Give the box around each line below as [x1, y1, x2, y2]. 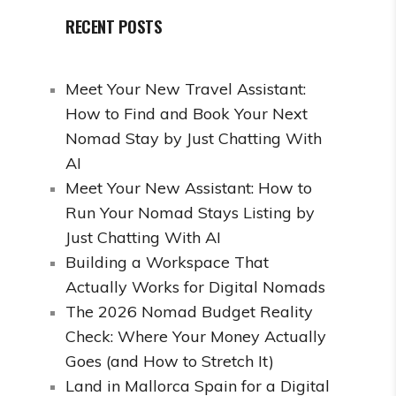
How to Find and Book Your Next [65, 103, 308, 125]
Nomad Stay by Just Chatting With [65, 128, 322, 149]
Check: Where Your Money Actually [65, 326, 326, 347]
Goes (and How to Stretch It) [65, 351, 274, 372]
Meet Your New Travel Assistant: [65, 79, 306, 100]
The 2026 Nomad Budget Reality [65, 301, 313, 323]
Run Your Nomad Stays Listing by [65, 202, 315, 224]
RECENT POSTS [65, 13, 163, 39]
